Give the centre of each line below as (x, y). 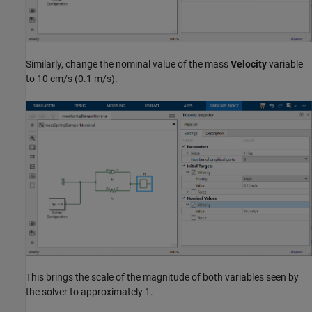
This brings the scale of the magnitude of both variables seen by (162, 277)
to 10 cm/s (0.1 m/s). (72, 79)
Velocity (249, 64)
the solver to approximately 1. (89, 291)
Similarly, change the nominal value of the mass (128, 64)
